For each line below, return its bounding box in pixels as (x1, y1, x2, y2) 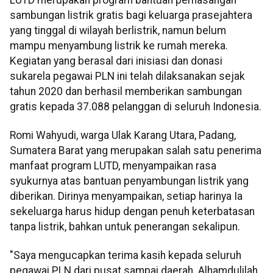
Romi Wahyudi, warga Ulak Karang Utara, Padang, (10, 129, 236, 141)
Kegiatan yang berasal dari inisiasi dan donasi (10, 54, 222, 67)
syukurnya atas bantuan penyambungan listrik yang (10, 174, 249, 187)
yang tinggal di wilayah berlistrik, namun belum (10, 24, 226, 37)
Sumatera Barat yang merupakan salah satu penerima (10, 144, 261, 157)
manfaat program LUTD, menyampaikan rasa (10, 159, 216, 172)
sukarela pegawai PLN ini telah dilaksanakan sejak (10, 69, 245, 82)
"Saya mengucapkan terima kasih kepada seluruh (10, 249, 241, 262)
